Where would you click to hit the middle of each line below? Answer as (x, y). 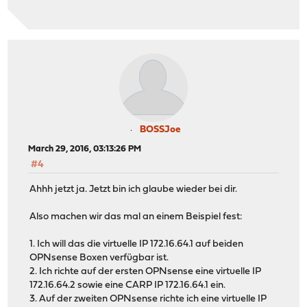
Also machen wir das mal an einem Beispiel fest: (136, 217)
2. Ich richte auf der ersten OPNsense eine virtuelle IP (146, 272)
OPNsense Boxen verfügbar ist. (99, 258)
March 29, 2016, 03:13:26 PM (85, 149)
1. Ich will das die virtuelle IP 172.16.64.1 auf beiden (137, 245)
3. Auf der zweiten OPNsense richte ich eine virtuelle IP (148, 299)
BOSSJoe (160, 130)
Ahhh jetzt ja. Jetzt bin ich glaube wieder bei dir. (134, 190)
